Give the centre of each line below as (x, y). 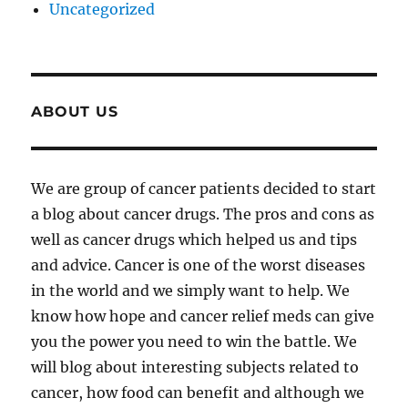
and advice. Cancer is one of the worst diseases (199, 265)
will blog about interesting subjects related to (195, 367)
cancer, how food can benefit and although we (198, 392)
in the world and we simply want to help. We (191, 290)
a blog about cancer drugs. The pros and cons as (203, 214)
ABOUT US (75, 111)
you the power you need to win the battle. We (194, 341)
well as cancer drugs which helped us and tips (194, 239)
